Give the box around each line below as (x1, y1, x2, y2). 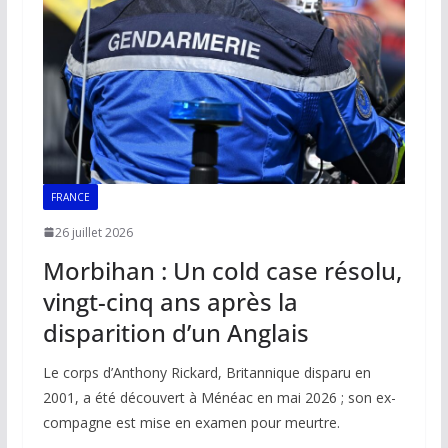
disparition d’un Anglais (42, 315, 309, 349)
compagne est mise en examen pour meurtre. (42, 412, 340, 432)
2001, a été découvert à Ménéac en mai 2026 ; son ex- (42, 387, 396, 407)
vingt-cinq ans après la (42, 284, 298, 318)
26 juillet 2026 (54, 223, 133, 241)
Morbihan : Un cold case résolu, (42, 253, 402, 287)
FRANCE (50, 189, 90, 204)
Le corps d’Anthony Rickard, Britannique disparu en (42, 362, 371, 382)
